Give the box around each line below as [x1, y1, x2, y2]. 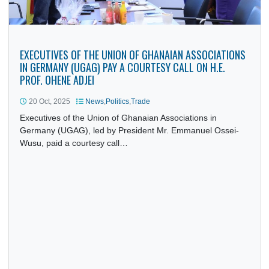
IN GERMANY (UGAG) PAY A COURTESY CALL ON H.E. [22, 215, 250, 233]
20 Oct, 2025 [32, 258, 80, 267]
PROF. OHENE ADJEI [22, 229, 104, 247]
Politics [117, 258, 144, 267]
